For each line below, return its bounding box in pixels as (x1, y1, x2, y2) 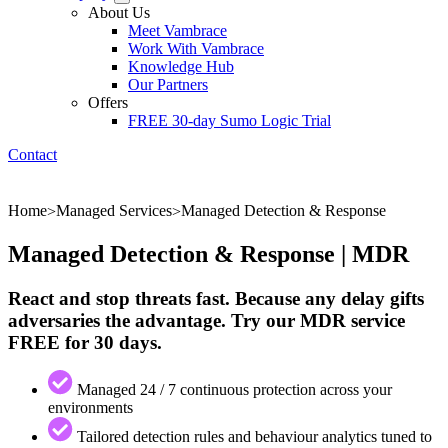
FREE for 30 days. (8, 331, 162, 353)
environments (48, 398, 133, 416)
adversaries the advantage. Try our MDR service (8, 309, 405, 331)
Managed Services (56, 202, 172, 219)
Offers (88, 94, 128, 111)
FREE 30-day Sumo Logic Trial (128, 112, 331, 129)
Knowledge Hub (128, 58, 234, 75)
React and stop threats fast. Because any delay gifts (8, 287, 424, 309)
